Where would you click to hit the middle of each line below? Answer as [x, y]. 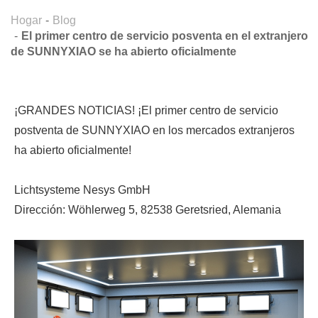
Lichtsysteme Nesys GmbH [82, 190]
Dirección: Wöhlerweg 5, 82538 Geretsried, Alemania [148, 209]
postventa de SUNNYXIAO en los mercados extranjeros [154, 130]
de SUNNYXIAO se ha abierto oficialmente [124, 51]
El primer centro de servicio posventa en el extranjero [165, 35]
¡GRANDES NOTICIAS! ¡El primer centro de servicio [146, 110]
